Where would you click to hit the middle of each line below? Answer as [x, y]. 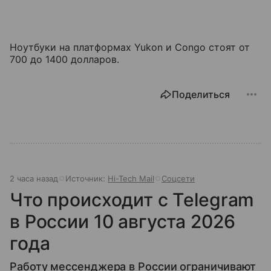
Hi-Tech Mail [131, 178]
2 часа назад [34, 178]
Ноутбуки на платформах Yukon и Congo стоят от [130, 47]
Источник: [87, 178]
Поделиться [201, 94]
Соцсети [178, 178]
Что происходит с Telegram [132, 199]
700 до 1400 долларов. [64, 59]
